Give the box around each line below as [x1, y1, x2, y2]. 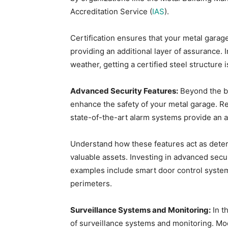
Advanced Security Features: [70, 86, 178, 96]
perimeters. [70, 179, 112, 188]
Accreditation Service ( [70, 7, 152, 16]
